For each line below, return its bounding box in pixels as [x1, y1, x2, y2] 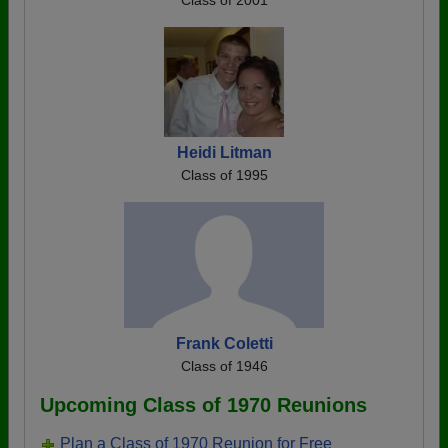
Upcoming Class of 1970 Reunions [40, 394, 367, 416]
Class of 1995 [180, 167, 268, 183]
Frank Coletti [175, 335, 273, 352]
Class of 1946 [180, 358, 268, 374]
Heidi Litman [176, 144, 272, 161]
